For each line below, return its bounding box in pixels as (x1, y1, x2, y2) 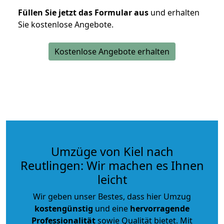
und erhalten (148, 6, 199, 18)
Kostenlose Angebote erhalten (54, 45, 169, 57)
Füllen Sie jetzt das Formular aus (18, 6, 148, 18)
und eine (93, 202, 130, 214)
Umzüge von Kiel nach (50, 143, 173, 159)
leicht (97, 171, 127, 187)
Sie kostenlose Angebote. (18, 18, 113, 30)
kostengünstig (34, 202, 93, 214)
